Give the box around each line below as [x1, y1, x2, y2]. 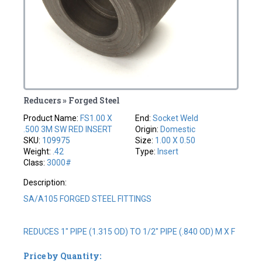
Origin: [135, 124, 160, 134]
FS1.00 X [80, 113, 113, 123]
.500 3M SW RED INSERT [23, 124, 113, 134]
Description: [23, 177, 67, 187]
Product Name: [23, 113, 81, 123]
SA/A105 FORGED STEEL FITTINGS [23, 194, 152, 204]
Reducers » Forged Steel [23, 94, 120, 106]
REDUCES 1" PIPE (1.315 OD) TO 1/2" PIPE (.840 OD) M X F [23, 226, 236, 236]
